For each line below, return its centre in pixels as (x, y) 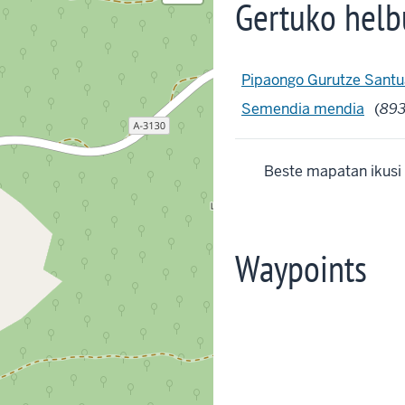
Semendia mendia (303, 109)
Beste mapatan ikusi (333, 171)
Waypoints (301, 268)
